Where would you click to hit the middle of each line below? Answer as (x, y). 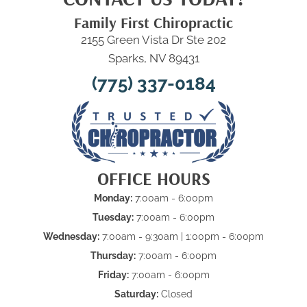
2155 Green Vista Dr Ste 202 (153, 40)
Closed (175, 294)
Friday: (113, 275)
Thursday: (113, 256)
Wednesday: (71, 237)
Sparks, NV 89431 (153, 59)
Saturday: (136, 294)
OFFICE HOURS (153, 179)
